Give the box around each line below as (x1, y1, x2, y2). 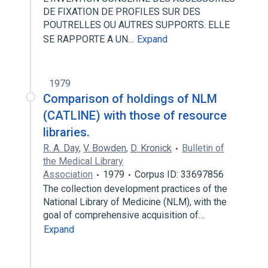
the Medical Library (43, 156, 123, 167)
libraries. (43, 125, 90, 139)
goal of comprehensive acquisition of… (43, 209, 207, 221)
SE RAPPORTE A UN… (43, 33, 136, 45)
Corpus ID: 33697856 (135, 169, 224, 180)
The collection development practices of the (43, 183, 227, 194)
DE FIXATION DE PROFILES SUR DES (43, 6, 200, 17)
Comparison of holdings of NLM (43, 92, 217, 106)
